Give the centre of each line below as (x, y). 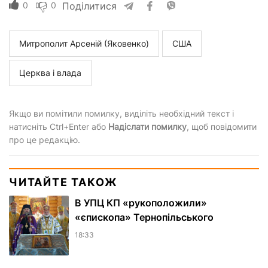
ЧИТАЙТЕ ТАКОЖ (63, 182)
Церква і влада (50, 73)
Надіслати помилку (147, 127)
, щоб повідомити (222, 127)
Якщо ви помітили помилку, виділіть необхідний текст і (121, 114)
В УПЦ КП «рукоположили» (141, 203)
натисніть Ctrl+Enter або (59, 127)
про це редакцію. (45, 140)
